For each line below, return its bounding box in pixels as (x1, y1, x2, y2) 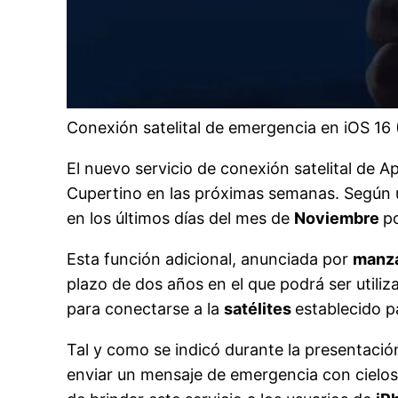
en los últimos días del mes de (67, 209, 295, 228)
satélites (224, 299, 296, 319)
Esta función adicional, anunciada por (67, 250, 354, 269)
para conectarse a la (67, 299, 225, 319)
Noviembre (294, 209, 384, 228)
